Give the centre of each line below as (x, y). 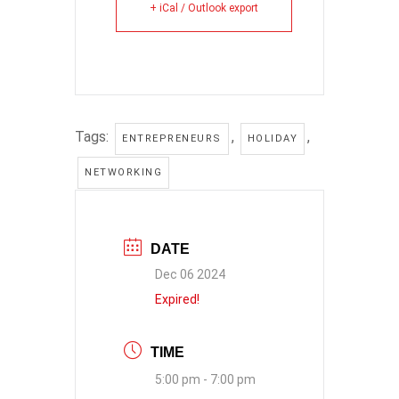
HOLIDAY (272, 138)
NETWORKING (123, 172)
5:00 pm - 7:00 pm (205, 379)
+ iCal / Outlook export (204, 8)
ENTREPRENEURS (172, 138)
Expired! (177, 299)
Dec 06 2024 (190, 274)
